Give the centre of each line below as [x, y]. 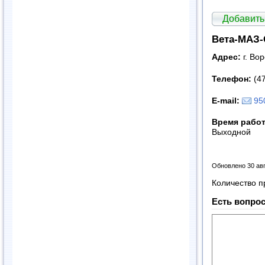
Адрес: [227, 57]
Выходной [231, 132]
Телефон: [233, 79]
